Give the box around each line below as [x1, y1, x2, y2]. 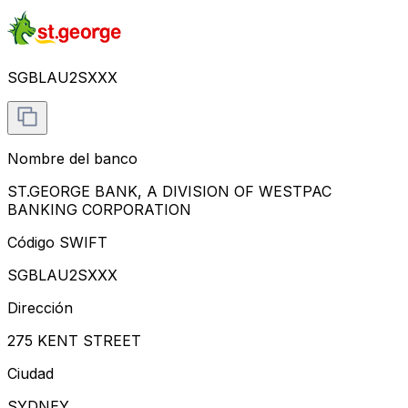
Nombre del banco [7, 148, 138, 168]
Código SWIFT [7, 232, 107, 251]
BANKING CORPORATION [7, 199, 191, 219]
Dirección [7, 298, 73, 317]
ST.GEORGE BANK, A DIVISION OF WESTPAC [7, 181, 331, 200]
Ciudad [7, 363, 54, 382]
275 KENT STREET [7, 331, 141, 350]
